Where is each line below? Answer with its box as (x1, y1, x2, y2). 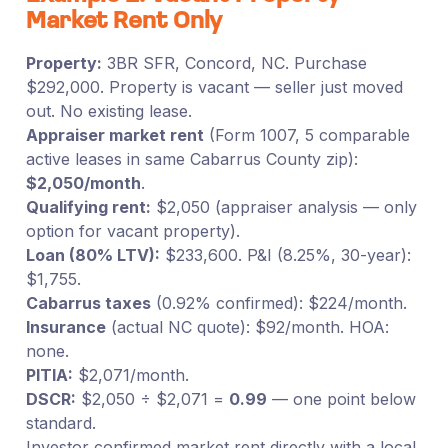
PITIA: (25, 364, 73, 385)
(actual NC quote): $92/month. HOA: (105, 316, 389, 337)
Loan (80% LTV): (25, 244, 160, 265)
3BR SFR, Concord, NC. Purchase (101, 52, 367, 73)
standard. (25, 412, 96, 433)
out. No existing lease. (25, 100, 192, 121)
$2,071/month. (72, 364, 189, 385)
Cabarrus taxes (25, 292, 151, 313)
